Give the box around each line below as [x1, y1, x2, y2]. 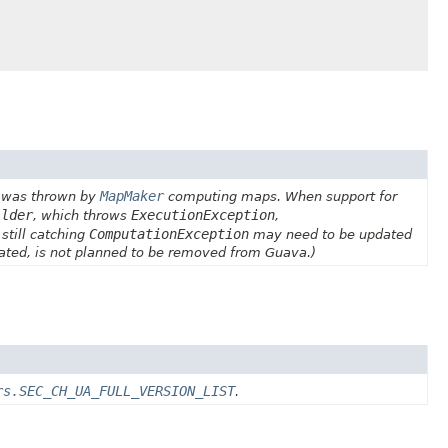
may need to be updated [249, 226, 412, 242]
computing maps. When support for [164, 188, 397, 204]
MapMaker [100, 187, 164, 204]
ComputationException [89, 225, 249, 242]
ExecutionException [131, 206, 275, 223]
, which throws [33, 207, 131, 223]
